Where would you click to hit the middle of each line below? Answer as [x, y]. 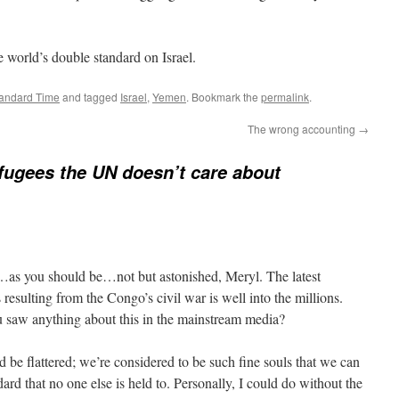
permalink [285, 97]
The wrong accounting [303, 129]
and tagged [90, 97]
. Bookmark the [224, 97]
